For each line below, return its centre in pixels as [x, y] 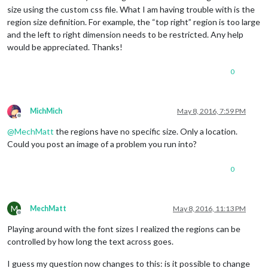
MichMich [46, 111]
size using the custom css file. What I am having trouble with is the [131, 9]
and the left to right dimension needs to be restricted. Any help [125, 34]
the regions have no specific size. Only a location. [146, 131]
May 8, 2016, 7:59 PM [211, 111]
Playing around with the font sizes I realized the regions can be [124, 229]
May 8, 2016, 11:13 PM [209, 208]
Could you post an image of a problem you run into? [102, 144]
